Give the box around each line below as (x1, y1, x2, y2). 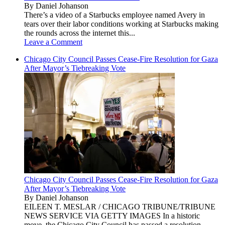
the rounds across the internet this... (24, 29, 135, 37)
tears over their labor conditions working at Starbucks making (24, 20, 218, 28)
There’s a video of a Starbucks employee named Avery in (24, 11, 205, 19)
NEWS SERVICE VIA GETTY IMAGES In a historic (24, 211, 200, 220)
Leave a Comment (24, 38, 82, 46)
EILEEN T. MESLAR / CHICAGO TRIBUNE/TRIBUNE (24, 202, 215, 211)
